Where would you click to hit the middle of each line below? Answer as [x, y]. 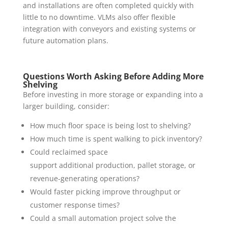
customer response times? [75, 205]
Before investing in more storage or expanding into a [113, 95]
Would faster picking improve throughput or [105, 192]
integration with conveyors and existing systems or [109, 29]
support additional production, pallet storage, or [112, 165]
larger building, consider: [66, 106]
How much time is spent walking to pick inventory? [116, 139]
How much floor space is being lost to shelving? [110, 126]
